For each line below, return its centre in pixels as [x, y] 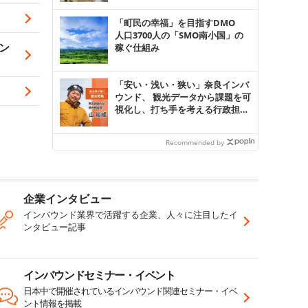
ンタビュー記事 [54, 227]
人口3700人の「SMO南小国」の [179, 35]
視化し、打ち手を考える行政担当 [181, 110]
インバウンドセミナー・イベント [99, 275]
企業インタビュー [67, 198]
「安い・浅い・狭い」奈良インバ [181, 85]
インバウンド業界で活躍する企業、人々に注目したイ [130, 214]
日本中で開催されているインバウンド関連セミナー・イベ [130, 290]
